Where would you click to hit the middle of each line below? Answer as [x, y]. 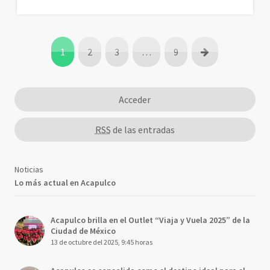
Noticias [29, 169]
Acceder [135, 99]
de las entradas [143, 129]
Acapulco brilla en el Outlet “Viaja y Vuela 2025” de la [151, 220]
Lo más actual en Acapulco [65, 182]
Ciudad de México [83, 231]
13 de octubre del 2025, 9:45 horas [102, 242]
